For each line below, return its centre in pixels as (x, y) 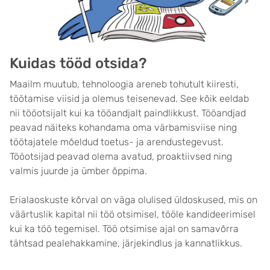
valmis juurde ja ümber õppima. (78, 171)
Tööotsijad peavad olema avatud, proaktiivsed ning (121, 156)
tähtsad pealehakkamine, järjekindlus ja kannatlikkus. (126, 243)
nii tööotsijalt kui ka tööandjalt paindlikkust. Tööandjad (128, 113)
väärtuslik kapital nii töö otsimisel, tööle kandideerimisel (133, 214)
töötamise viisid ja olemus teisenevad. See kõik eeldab (129, 99)
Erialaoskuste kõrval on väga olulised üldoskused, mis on (133, 200)
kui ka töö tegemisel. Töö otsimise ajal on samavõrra (124, 229)
